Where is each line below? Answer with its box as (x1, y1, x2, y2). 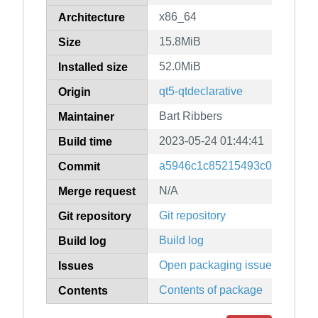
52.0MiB (159, 60, 201, 73)
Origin (58, 86, 91, 99)
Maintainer (58, 111, 114, 124)
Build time (58, 136, 112, 148)
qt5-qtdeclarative (159, 85, 243, 98)
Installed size (58, 61, 128, 74)
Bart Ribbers (159, 110, 222, 123)
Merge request (58, 185, 136, 198)
